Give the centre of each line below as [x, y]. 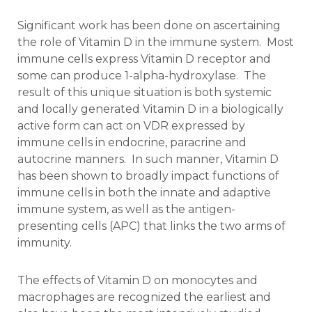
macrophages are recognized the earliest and [144, 297]
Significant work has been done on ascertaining [149, 25]
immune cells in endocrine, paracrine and [132, 142]
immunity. [45, 242]
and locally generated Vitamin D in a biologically [150, 109]
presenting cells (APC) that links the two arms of [151, 226]
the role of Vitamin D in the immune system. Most [156, 42]
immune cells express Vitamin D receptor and [144, 58]
